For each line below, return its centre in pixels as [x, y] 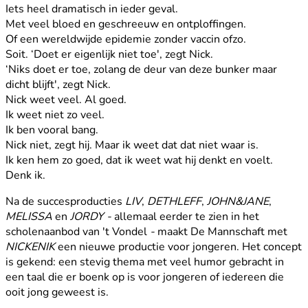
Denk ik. [25, 175]
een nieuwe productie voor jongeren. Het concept [178, 246]
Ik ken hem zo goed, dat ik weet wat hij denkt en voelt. [139, 160]
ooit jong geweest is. [58, 292]
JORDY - [92, 216]
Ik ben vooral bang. [52, 130]
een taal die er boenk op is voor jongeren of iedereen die [145, 277]
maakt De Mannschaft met [222, 231]
